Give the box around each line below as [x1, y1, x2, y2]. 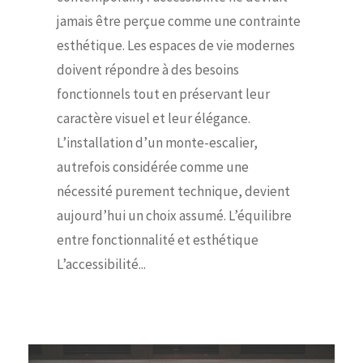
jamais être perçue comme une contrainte [57, 12, 301, 31]
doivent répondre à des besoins [57, 61, 239, 79]
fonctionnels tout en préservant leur [57, 85, 270, 104]
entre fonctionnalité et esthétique [57, 231, 258, 250]
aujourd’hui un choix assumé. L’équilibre [57, 207, 292, 225]
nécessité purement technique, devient [57, 182, 290, 201]
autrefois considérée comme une [57, 158, 249, 177]
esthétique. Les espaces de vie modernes [57, 36, 295, 55]
